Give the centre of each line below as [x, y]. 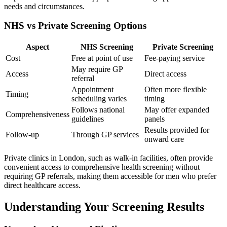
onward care [164, 139]
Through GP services [105, 134]
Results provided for [177, 130]
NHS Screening [107, 47]
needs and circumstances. [44, 6]
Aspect [37, 47]
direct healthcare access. [42, 185]
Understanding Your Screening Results [104, 206]
